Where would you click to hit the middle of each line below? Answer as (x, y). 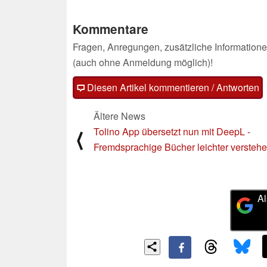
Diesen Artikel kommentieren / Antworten (172, 87)
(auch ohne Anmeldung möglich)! (143, 62)
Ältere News (119, 116)
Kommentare (111, 29)
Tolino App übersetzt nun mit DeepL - (172, 131)
